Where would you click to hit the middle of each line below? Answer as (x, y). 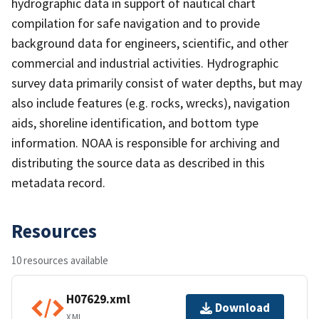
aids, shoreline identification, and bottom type (135, 122)
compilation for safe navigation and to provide (136, 23)
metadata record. (58, 182)
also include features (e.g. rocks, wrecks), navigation (151, 103)
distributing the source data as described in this (138, 162)
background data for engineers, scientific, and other (150, 43)
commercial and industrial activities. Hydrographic (145, 63)
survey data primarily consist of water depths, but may (157, 83)
